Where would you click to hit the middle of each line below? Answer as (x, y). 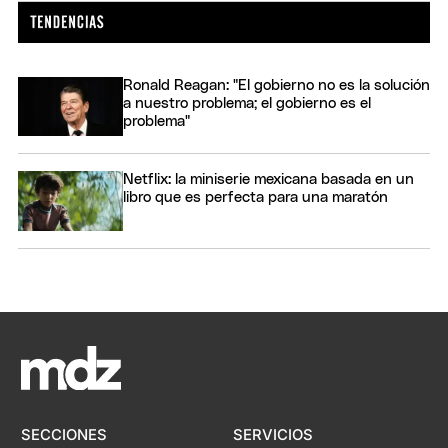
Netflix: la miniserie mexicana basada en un (268, 180)
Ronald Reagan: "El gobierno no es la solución (276, 85)
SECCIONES (64, 434)
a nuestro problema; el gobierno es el (247, 103)
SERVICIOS (272, 434)
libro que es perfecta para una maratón (255, 198)
